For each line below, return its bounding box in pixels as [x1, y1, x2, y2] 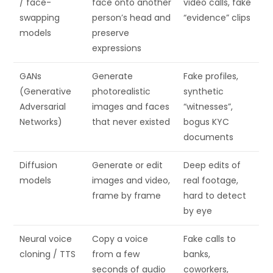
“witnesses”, [183, 101, 233, 113]
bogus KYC [183, 116, 230, 129]
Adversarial [19, 101, 66, 113]
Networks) [19, 116, 63, 129]
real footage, [183, 174, 239, 187]
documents [183, 131, 234, 144]
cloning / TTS [19, 248, 76, 261]
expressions [92, 42, 142, 55]
